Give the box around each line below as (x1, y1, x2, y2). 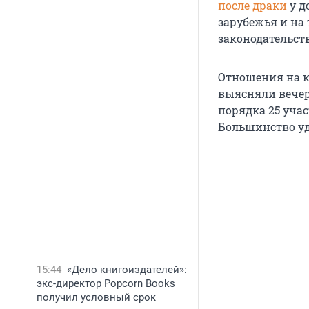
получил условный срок (37, 291, 156, 303)
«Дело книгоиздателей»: (67, 263, 187, 276)
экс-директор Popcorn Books (37, 277, 175, 290)
